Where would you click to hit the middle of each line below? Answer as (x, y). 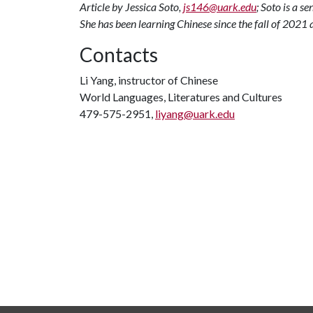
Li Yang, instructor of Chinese (149, 80)
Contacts (119, 54)
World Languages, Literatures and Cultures (181, 97)
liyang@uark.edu (195, 114)
